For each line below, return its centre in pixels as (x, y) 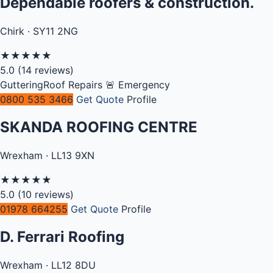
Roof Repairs (73, 84)
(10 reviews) (46, 194)
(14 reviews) (46, 70)
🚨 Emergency (138, 84)
